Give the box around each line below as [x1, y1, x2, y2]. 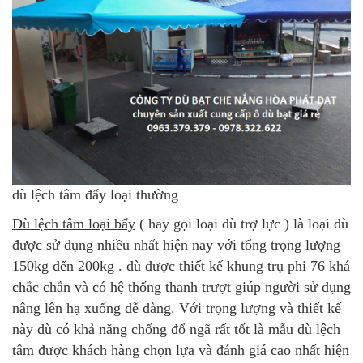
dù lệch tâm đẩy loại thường [12, 186, 178, 203]
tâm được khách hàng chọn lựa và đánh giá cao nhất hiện [12, 341, 349, 358]
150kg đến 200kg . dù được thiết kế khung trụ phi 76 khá [12, 257, 350, 274]
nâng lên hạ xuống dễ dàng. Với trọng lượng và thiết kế [12, 299, 341, 316]
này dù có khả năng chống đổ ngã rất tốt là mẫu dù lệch [12, 320, 340, 337]
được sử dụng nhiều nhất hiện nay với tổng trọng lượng [12, 236, 340, 253]
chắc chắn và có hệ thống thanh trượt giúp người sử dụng [12, 278, 351, 295]
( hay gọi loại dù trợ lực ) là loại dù [135, 215, 348, 232]
